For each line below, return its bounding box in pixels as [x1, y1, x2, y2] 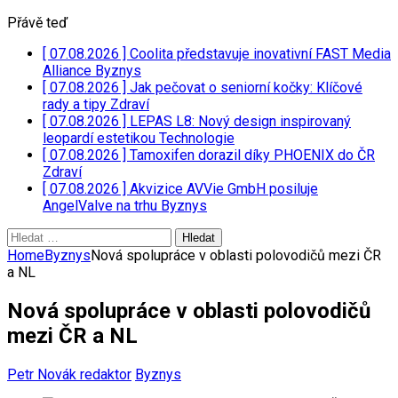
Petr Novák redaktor [7, 365, 131, 383]
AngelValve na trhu [43, 197, 161, 214]
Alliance [43, 62, 95, 79]
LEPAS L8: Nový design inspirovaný [130, 113, 351, 130]
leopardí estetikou [43, 130, 159, 147]
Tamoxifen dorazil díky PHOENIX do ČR [130, 147, 375, 163]
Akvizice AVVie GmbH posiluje [130, 180, 318, 197]
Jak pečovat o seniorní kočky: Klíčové [130, 79, 362, 96]
